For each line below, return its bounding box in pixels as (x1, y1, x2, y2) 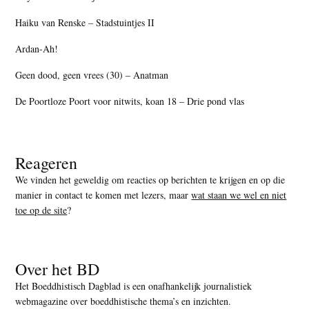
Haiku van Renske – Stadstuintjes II (15, 15, 155, 29)
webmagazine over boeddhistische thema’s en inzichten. (15, 294, 232, 308)
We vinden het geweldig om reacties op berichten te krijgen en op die (15, 172, 286, 186)
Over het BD (15, 257, 100, 280)
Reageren (15, 151, 78, 174)
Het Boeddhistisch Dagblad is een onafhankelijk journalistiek (15, 279, 252, 292)
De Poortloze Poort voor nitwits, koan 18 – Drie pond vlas (15, 94, 245, 108)
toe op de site (15, 203, 68, 217)
